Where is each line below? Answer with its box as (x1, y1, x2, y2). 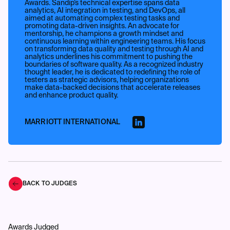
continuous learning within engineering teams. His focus (25, 38, 205, 45)
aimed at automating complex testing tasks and (25, 15, 180, 22)
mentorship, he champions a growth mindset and (25, 30, 183, 37)
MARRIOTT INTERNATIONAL (25, 119, 121, 126)
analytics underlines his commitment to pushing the (25, 53, 193, 61)
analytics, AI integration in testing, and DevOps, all (25, 7, 185, 14)
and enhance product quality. (25, 92, 118, 99)
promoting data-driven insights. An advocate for (25, 23, 179, 30)
